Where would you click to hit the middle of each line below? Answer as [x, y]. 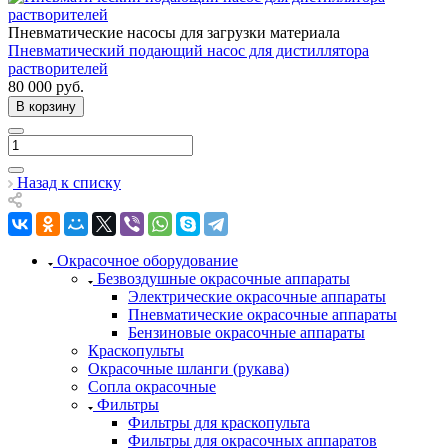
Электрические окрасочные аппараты [257, 297]
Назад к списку [69, 183]
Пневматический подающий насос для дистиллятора [188, 51]
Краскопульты [136, 351]
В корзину [46, 107]
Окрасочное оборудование [147, 261]
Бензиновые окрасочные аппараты [246, 333]
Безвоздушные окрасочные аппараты [223, 279]
